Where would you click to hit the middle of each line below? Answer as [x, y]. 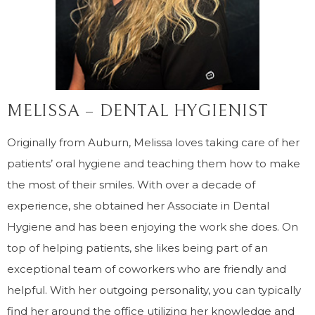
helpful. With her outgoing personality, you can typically [154, 290]
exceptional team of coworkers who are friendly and [147, 269]
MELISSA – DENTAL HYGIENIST [138, 111]
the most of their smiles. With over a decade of [131, 185]
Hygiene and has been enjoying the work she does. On [153, 227]
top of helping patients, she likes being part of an [137, 248]
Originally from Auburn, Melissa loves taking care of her [153, 142]
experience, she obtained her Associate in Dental [138, 206]
